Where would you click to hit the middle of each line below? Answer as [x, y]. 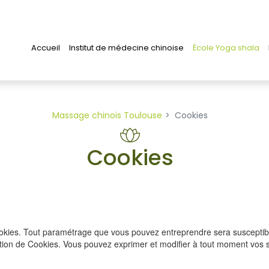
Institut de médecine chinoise [126, 48]
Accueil [46, 48]
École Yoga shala [226, 48]
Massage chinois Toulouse [107, 115]
